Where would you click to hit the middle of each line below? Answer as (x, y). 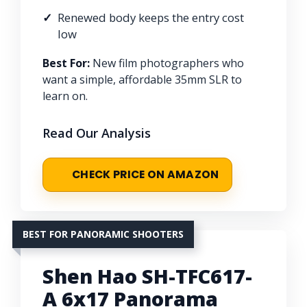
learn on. (65, 96)
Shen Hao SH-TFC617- (147, 275)
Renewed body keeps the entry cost (151, 17)
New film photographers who (167, 63)
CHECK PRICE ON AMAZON (146, 174)
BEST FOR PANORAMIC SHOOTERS (103, 234)
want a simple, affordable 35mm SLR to (142, 79)
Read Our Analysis (97, 133)
